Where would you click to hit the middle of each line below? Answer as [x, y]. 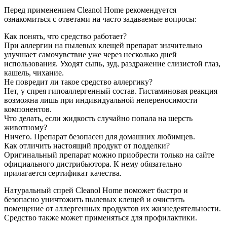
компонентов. [28, 109]
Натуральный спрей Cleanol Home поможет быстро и [96, 191]
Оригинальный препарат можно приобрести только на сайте [109, 155]
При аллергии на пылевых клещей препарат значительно [103, 46]
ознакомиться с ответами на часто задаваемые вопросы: [100, 19]
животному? [26, 128]
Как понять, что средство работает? [65, 36]
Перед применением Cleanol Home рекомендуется [90, 10]
